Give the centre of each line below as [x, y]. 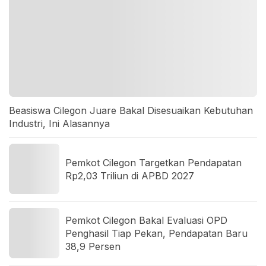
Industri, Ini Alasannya [59, 124]
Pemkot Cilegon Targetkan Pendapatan [153, 162]
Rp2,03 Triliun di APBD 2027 [130, 175]
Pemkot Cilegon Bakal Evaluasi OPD [146, 220]
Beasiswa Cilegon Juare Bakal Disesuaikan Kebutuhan [131, 111]
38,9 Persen [93, 246]
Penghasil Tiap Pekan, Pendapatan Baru [156, 233]
